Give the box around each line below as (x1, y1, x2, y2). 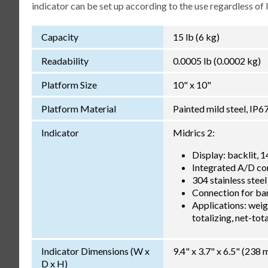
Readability (41, 54, 89, 66)
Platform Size (41, 78, 97, 90)
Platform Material (41, 102, 116, 114)
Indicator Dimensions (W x (41, 245, 150, 257)
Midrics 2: (172, 126, 215, 138)
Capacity (41, 31, 78, 42)
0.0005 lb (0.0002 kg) (172, 54, 261, 66)
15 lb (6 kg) (172, 31, 220, 42)
